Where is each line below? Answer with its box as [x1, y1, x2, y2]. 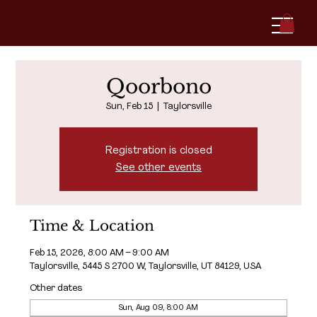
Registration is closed [105, 144, 212, 156]
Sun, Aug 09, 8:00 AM [119, 303, 198, 312]
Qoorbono [105, 74, 212, 99]
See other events [115, 161, 202, 173]
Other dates [30, 282, 83, 294]
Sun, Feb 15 [105, 100, 153, 112]
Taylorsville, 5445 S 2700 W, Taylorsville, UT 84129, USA [30, 260, 262, 272]
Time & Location [30, 217, 155, 234]
